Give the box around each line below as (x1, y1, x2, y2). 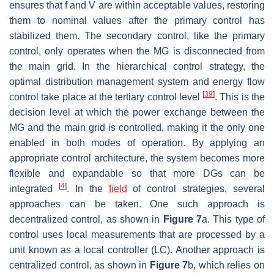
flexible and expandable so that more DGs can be (9, 168, 265, 179)
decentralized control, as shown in (9, 213, 163, 224)
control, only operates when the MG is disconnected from (9, 45, 265, 56)
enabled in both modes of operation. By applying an (9, 137, 265, 148)
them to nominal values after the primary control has (9, 15, 265, 26)
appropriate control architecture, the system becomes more (9, 152, 265, 163)
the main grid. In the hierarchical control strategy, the (9, 61, 265, 72)
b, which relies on (188, 259, 265, 270)
